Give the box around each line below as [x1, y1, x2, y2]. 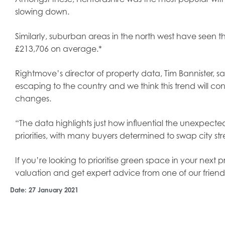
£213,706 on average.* [15, 44, 102, 54]
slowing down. [15, 7, 69, 17]
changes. [15, 93, 51, 104]
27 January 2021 [29, 186, 78, 194]
